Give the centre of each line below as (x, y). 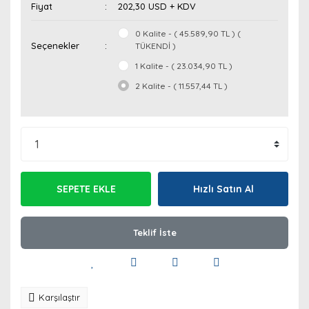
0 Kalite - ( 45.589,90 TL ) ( (188, 33)
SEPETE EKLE (86, 189)
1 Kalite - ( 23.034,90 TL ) (184, 66)
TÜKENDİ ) (156, 46)
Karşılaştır (59, 297)
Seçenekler (55, 46)
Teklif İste (154, 232)
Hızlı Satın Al (223, 189)
